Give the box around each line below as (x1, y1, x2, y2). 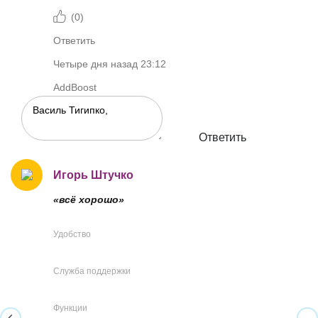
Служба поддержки (53, 266, 131, 277)
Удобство (53, 229, 91, 240)
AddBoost (53, 82, 97, 93)
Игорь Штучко (53, 169, 133, 182)
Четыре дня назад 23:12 (53, 58, 166, 70)
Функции (53, 303, 87, 314)
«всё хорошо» (53, 194, 124, 206)
